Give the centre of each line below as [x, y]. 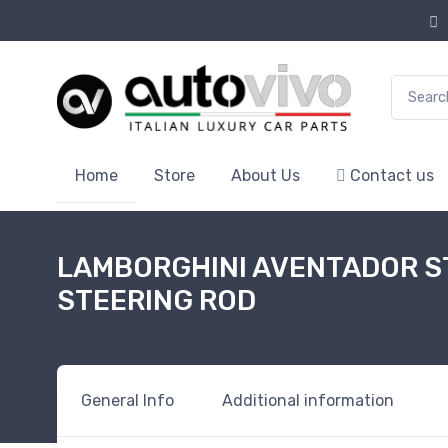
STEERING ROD [156, 300]
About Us [265, 175]
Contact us [390, 175]
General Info [127, 400]
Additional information [308, 400]
